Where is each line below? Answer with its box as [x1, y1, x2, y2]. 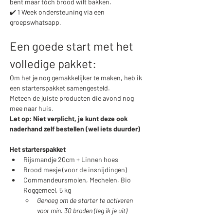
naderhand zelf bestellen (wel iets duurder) [10, 125, 140, 133]
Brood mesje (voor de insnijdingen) [23, 165, 127, 174]
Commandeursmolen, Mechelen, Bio [23, 176, 132, 184]
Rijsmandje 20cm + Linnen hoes [23, 155, 120, 164]
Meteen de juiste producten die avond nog [10, 94, 135, 103]
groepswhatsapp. [10, 18, 61, 27]
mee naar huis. [10, 104, 55, 113]
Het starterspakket [10, 145, 66, 154]
